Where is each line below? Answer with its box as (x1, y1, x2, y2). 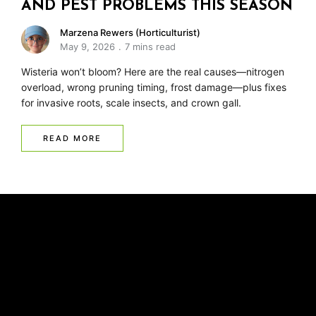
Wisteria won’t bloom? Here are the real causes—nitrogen (21, 65, 284, 78)
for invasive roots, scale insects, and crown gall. (21, 96, 241, 109)
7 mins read (125, 40, 176, 52)
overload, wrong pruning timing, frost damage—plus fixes (21, 80, 286, 93)
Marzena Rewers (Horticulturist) (60, 26, 200, 38)
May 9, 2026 (60, 40, 115, 52)
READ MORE (43, 133, 102, 143)
